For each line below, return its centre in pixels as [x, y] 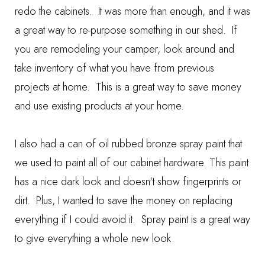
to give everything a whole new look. [95, 238]
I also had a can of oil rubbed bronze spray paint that [128, 144]
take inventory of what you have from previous [114, 68]
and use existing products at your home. [99, 106]
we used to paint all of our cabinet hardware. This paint [132, 163]
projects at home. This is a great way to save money [128, 87]
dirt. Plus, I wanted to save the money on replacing [124, 201]
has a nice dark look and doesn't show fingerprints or [128, 182]
